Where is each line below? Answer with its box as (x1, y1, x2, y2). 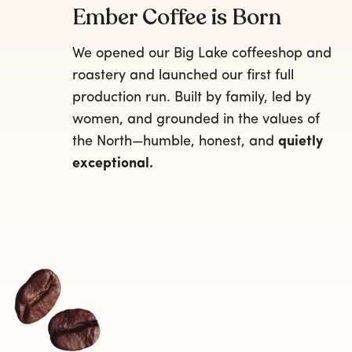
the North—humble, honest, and (72, 134, 278, 149)
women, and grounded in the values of (72, 112, 320, 127)
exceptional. (72, 156, 153, 171)
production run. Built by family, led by (72, 90, 311, 105)
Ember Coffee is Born (72, 2, 281, 32)
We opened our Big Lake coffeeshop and (72, 46, 332, 61)
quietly (278, 134, 323, 149)
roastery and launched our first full (72, 68, 294, 83)
